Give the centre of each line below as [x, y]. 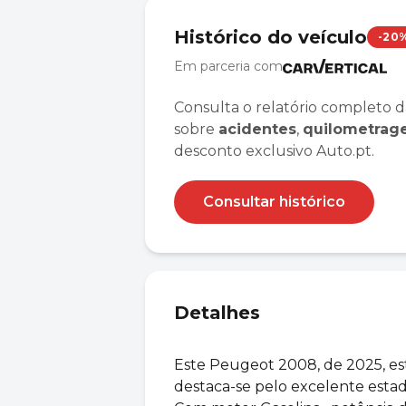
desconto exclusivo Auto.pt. [274, 151]
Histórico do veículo [271, 37]
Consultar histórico [274, 202]
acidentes [257, 129]
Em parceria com [228, 66]
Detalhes [217, 313]
